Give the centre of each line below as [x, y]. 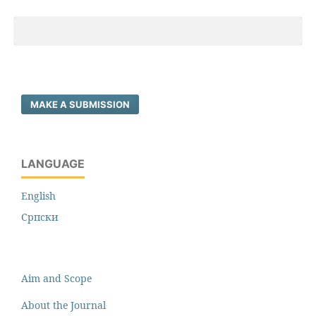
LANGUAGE [53, 163]
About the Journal [63, 305]
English [38, 195]
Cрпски [40, 217]
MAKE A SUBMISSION [80, 104]
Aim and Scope [56, 278]
